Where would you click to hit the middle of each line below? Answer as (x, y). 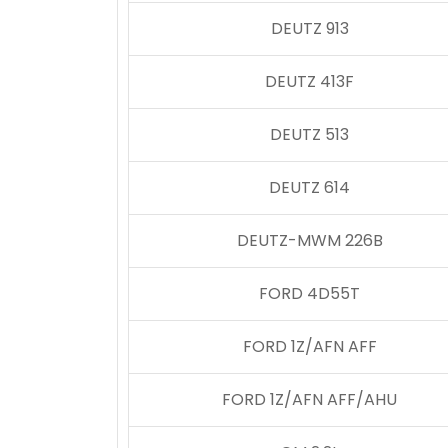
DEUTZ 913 (309, 28)
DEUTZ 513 (309, 134)
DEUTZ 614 (309, 187)
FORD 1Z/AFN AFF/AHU (309, 399)
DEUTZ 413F (309, 81)
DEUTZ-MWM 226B (309, 240)
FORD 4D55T (309, 293)
